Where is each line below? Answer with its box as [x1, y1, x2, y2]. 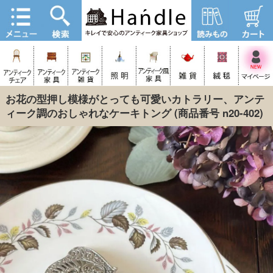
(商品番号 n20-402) [171, 105, 263, 121]
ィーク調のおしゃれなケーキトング [5, 105, 171, 121]
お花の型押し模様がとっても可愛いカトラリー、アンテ [5, 91, 264, 107]
